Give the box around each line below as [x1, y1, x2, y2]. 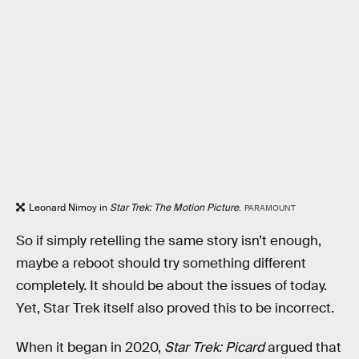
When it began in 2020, [16, 339, 164, 357]
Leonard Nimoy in [29, 201, 110, 215]
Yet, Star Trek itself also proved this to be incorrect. [16, 299, 334, 317]
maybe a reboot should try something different [16, 254, 306, 272]
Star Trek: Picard [164, 339, 264, 357]
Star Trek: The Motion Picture [110, 201, 239, 215]
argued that [264, 339, 341, 357]
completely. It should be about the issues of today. [16, 276, 327, 294]
